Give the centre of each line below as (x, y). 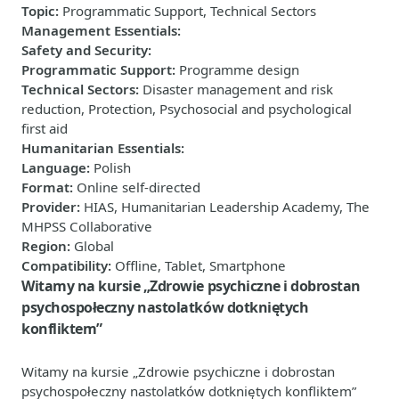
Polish (112, 167)
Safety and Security (85, 49)
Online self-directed (138, 187)
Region (44, 245)
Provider (49, 206)
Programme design (239, 69)
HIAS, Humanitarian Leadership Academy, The (227, 206)
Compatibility (65, 265)
